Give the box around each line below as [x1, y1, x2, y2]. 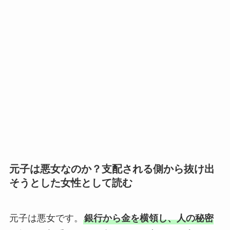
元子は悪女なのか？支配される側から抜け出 [9, 163, 215, 175]
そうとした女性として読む [9, 177, 132, 188]
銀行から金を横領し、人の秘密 [84, 213, 214, 224]
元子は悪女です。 [9, 213, 83, 224]
